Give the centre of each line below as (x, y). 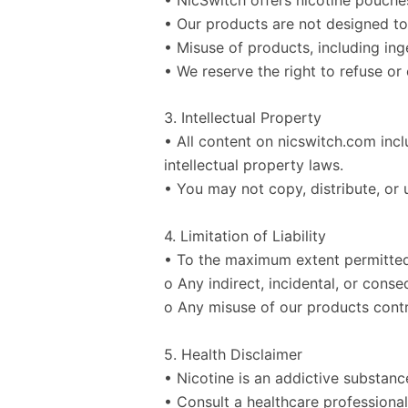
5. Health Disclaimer (233, 354)
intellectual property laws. (254, 165)
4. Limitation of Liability (245, 235)
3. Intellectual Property (243, 118)
